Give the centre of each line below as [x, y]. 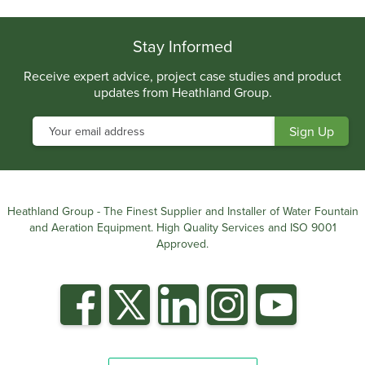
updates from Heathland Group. [182, 92]
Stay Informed [182, 46]
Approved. [182, 243]
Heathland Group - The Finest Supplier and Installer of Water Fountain [182, 211]
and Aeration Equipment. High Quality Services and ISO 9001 [182, 227]
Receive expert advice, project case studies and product [182, 75]
